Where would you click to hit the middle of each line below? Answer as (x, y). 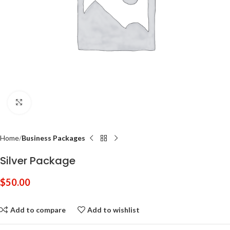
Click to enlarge (55, 102)
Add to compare (38, 209)
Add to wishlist (114, 209)
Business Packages (53, 138)
